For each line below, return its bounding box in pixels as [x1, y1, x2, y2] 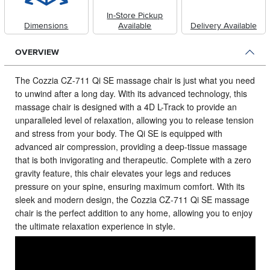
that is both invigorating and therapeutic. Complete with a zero [14, 154, 251, 166]
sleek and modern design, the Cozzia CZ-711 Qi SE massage [14, 193, 250, 206]
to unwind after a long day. [14, 87, 118, 100]
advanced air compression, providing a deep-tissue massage [14, 140, 247, 153]
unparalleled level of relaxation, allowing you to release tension [14, 114, 254, 127]
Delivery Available [190, 20, 257, 31]
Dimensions [24, 20, 69, 31]
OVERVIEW [14, 46, 59, 57]
